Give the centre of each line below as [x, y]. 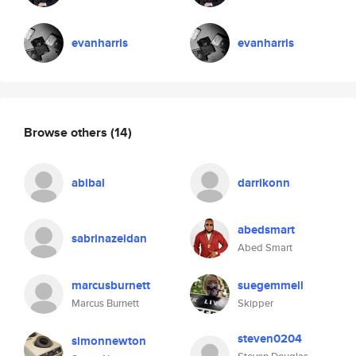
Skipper [255, 303]
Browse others [67, 132]
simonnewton [109, 341]
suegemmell [271, 285]
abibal [88, 183]
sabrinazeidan [109, 238]
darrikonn [264, 183]
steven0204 [270, 339]
